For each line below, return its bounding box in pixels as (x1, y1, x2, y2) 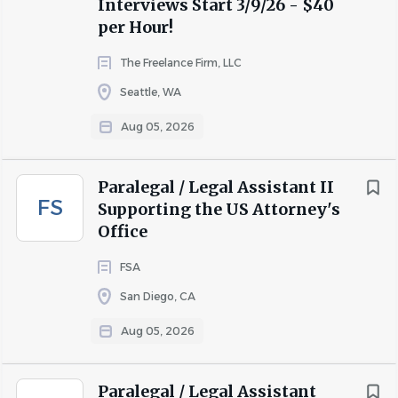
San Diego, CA (120, 290, 195, 303)
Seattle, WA (120, 85, 181, 99)
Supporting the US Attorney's (98, 199, 340, 219)
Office (98, 221, 147, 242)
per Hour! (98, 17, 173, 37)
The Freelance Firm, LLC (120, 56, 242, 69)
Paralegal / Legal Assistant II (98, 177, 334, 197)
